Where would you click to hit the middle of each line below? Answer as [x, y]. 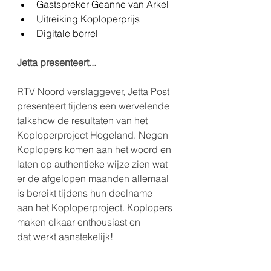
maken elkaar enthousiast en [80, 222]
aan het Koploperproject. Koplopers [96, 208]
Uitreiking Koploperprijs [88, 19]
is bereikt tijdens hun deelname [86, 193]
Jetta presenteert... [57, 63]
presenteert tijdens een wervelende [94, 106]
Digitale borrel [67, 34]
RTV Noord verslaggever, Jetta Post [94, 92]
